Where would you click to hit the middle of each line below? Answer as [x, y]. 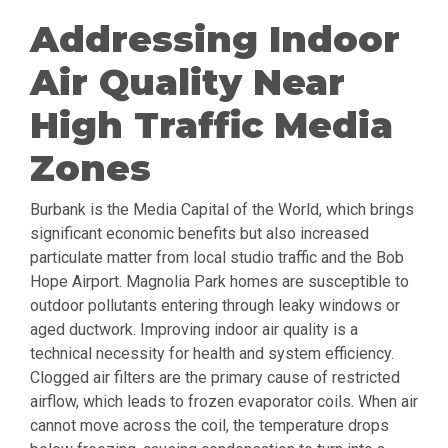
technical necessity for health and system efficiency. [212, 354]
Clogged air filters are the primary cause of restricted [215, 378]
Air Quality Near [187, 82]
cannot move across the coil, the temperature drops [209, 426]
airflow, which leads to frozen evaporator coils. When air [224, 402]
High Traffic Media [211, 125]
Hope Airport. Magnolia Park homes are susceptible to [219, 282]
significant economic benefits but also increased [199, 234]
